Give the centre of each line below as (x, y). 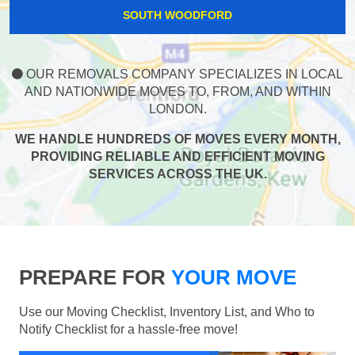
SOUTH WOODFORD (177, 15)
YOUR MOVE (231, 277)
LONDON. (177, 109)
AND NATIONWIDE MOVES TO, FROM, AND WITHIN (177, 91)
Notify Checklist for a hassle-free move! (128, 329)
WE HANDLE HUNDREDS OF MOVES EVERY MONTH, (177, 139)
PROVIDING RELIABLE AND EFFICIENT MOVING (177, 156)
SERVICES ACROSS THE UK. (177, 174)
